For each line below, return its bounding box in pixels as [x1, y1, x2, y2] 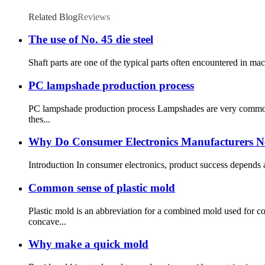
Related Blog [28, 11, 77, 22]
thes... [28, 114, 50, 124]
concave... [28, 216, 66, 227]
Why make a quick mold [28, 238, 148, 251]
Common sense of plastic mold [28, 181, 175, 194]
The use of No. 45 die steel [28, 33, 153, 46]
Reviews [77, 11, 110, 22]
